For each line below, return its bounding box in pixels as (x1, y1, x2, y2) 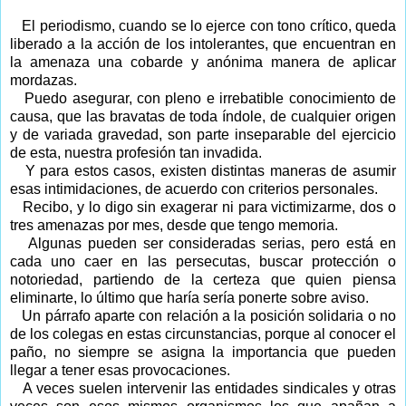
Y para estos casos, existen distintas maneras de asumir (24, 162, 397, 179)
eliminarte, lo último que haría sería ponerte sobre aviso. (10, 289, 369, 305)
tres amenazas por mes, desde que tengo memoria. (10, 217, 338, 233)
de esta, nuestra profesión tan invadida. (10, 144, 262, 160)
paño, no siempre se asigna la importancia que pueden (10, 343, 396, 360)
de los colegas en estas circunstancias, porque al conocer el (10, 325, 396, 342)
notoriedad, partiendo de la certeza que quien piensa (10, 271, 396, 287)
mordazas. (10, 72, 77, 88)
